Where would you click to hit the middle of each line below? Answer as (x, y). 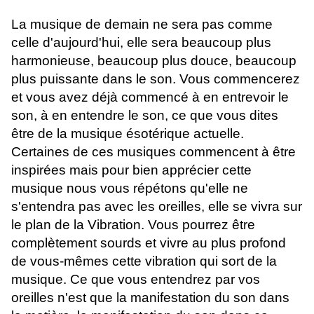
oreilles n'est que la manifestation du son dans (150, 298)
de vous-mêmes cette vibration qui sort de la (144, 261)
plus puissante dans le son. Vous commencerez (156, 79)
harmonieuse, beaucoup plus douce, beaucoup (154, 61)
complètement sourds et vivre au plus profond (149, 243)
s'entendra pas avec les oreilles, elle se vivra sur (157, 207)
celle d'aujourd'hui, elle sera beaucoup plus (141, 43)
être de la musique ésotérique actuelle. (128, 134)
